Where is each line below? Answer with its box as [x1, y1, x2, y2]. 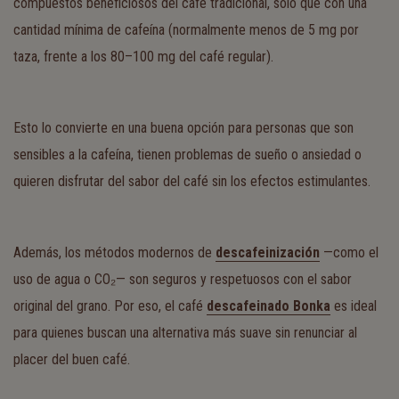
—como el [320, 244, 379, 261]
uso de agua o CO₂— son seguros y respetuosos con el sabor [13, 271, 352, 288]
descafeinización [216, 244, 320, 261]
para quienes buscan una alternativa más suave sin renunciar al [13, 324, 357, 341]
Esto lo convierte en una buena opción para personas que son [13, 119, 354, 136]
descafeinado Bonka [207, 297, 330, 314]
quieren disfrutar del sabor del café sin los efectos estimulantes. [13, 173, 370, 190]
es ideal [330, 297, 377, 314]
